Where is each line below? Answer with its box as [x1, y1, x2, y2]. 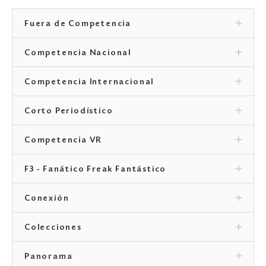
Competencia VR [24, 137, 103, 145]
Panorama [24, 253, 73, 262]
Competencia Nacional [24, 49, 132, 58]
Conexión [24, 195, 69, 204]
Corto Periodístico [24, 107, 113, 116]
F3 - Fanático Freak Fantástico [24, 166, 167, 175]
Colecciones [24, 224, 82, 233]
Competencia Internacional [24, 78, 154, 87]
